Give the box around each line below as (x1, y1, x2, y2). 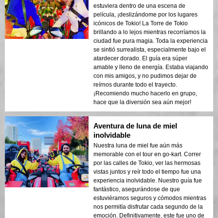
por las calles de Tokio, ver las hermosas (93, 159, 200, 166)
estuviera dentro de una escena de (93, 2, 185, 9)
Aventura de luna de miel (93, 121, 177, 130)
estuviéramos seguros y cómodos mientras (93, 194, 206, 201)
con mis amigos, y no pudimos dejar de (93, 72, 197, 79)
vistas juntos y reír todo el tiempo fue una (93, 168, 201, 175)
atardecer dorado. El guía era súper (93, 54, 187, 62)
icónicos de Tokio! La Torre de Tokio (93, 19, 188, 27)
